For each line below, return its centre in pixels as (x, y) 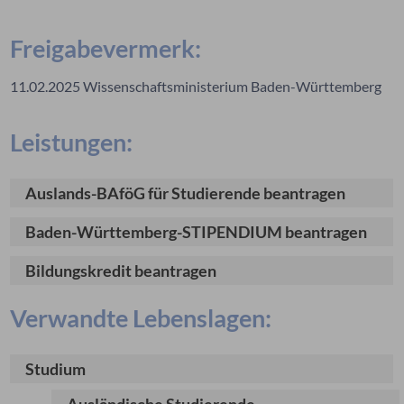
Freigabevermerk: (106, 48)
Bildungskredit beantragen (121, 271)
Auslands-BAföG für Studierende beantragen (186, 193)
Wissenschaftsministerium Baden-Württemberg (231, 86)
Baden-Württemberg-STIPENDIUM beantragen (197, 232)
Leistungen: (72, 142)
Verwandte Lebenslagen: (141, 318)
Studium (56, 369)
